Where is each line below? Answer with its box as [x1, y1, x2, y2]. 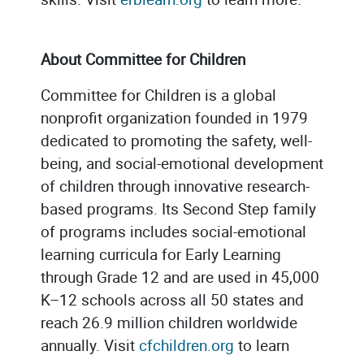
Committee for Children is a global [41, 84, 276, 105]
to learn [234, 335, 289, 355]
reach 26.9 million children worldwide [41, 312, 297, 332]
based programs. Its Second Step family [41, 198, 316, 219]
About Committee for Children [41, 49, 245, 69]
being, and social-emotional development [41, 153, 323, 173]
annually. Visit [41, 335, 139, 355]
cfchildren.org [139, 335, 234, 355]
